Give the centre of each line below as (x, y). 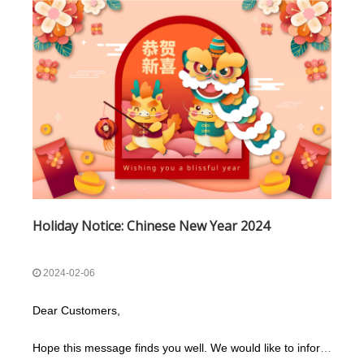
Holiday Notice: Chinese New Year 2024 (151, 225)
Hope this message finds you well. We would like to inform (181, 347)
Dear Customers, (76, 310)
